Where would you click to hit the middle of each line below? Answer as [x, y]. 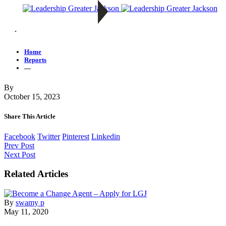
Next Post [20, 154]
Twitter [49, 136]
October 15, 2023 [32, 97]
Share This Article [30, 117]
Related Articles [36, 174]
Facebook [20, 136]
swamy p [30, 203]
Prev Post [19, 145]
